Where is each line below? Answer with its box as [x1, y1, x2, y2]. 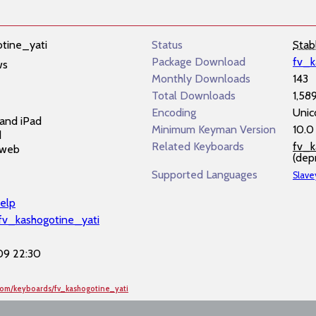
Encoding [152, 106, 196, 119]
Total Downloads [152, 89, 236, 102]
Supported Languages [152, 168, 257, 181]
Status [152, 38, 183, 51]
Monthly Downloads [152, 72, 250, 85]
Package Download [152, 55, 245, 68]
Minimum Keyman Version [152, 123, 276, 136]
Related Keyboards [152, 140, 244, 153]
